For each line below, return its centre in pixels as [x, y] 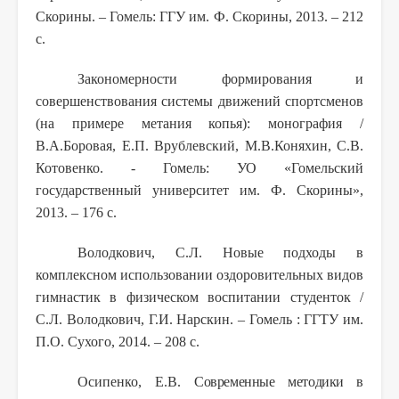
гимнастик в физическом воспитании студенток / [199, 297]
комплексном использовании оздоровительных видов [199, 274]
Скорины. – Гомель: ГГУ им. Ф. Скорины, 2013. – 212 [199, 16]
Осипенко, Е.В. [136, 381]
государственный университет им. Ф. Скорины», [199, 190]
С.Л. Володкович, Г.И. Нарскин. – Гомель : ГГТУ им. [199, 319]
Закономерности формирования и [220, 78]
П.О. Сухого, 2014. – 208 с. [118, 341]
